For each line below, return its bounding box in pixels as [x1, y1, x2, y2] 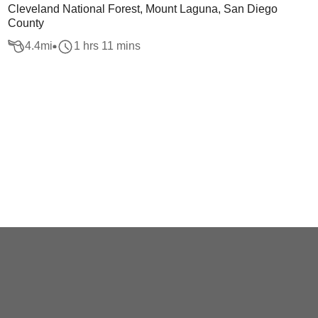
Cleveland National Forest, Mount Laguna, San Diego [7, 3, 278, 15]
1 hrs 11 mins [73, 40, 141, 53]
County [7, 17, 44, 29]
